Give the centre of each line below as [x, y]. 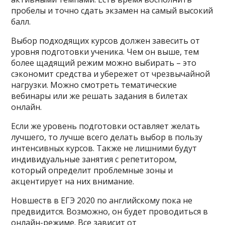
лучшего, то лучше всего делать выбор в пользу [107, 137]
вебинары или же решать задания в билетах [99, 96]
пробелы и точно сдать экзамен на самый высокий [112, 11]
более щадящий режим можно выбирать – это [104, 63]
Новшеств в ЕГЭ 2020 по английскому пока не [102, 200]
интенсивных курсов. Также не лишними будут [104, 148]
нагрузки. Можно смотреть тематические [94, 85]
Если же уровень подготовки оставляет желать [106, 126]
